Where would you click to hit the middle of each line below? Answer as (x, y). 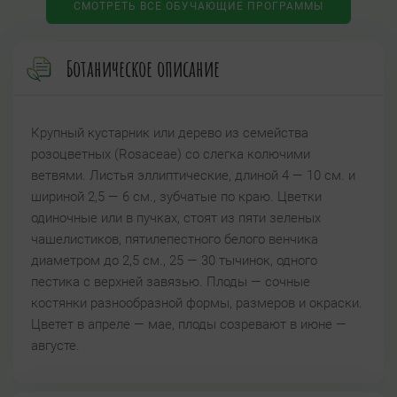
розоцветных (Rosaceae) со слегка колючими (171, 155)
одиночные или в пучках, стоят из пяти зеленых (176, 218)
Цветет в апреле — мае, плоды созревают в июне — (189, 325)
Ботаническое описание (143, 69)
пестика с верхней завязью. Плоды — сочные (171, 282)
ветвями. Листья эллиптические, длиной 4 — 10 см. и (193, 176)
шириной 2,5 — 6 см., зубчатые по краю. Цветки (176, 197)
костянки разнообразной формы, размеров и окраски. (197, 304)
